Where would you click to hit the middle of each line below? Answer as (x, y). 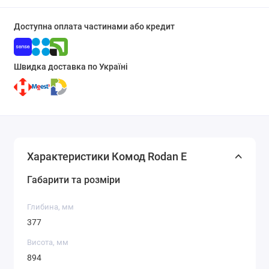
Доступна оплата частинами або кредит (94, 26)
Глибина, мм (50, 207)
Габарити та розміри (74, 180)
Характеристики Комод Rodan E (107, 157)
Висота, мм (48, 243)
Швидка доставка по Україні (71, 67)
